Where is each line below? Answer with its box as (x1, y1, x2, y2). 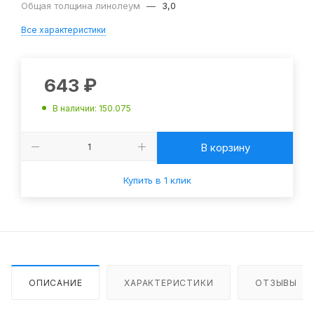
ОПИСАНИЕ (29, 278, 83, 289)
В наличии (53, 103, 95, 114)
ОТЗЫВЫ (255, 278, 298, 289)
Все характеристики (21, 25, 106, 35)
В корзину (200, 141, 250, 155)
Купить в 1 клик (123, 175, 191, 186)
